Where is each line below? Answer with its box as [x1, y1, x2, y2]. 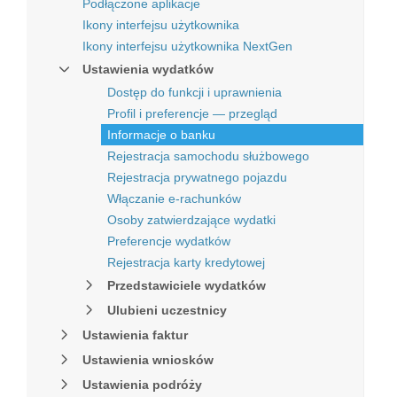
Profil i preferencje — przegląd [107, 106, 277, 121]
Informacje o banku [107, 128, 215, 142]
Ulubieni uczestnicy [107, 303, 227, 317]
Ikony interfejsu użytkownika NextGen [82, 39, 292, 53]
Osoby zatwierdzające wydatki [107, 213, 276, 227]
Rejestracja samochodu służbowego [107, 149, 309, 163]
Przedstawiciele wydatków [107, 278, 266, 292]
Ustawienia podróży [82, 378, 202, 392]
